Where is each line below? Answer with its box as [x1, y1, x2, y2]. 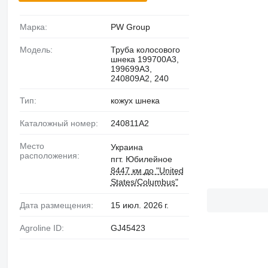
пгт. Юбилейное [110, 154, 172, 165]
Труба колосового [110, 45, 180, 55]
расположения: [19, 151, 80, 161]
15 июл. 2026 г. [110, 200, 169, 211]
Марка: [26, 22, 47, 32]
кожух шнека [110, 96, 160, 106]
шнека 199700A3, [110, 54, 179, 65]
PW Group [110, 22, 150, 32]
